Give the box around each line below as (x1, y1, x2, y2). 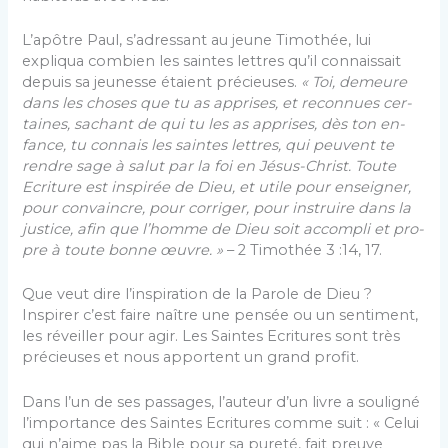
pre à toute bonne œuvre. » (22, 240, 224, 259)
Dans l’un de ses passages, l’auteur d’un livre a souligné (22, 392, 421, 411)
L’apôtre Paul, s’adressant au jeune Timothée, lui (22, 30, 372, 49)
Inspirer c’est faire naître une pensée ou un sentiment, (22, 306, 419, 325)
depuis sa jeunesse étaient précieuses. (22, 72, 302, 91)
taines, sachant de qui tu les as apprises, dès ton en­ (22, 114, 406, 133)
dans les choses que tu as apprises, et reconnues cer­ (22, 93, 413, 112)
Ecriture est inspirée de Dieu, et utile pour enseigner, (22, 177, 412, 196)
